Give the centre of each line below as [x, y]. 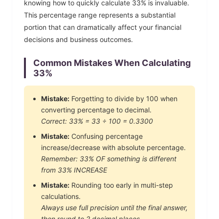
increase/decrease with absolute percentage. [113, 147]
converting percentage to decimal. [96, 110]
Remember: [60, 159]
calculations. [61, 196]
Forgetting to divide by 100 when [123, 99]
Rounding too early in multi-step [121, 185]
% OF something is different [132, 159]
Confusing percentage [106, 136]
